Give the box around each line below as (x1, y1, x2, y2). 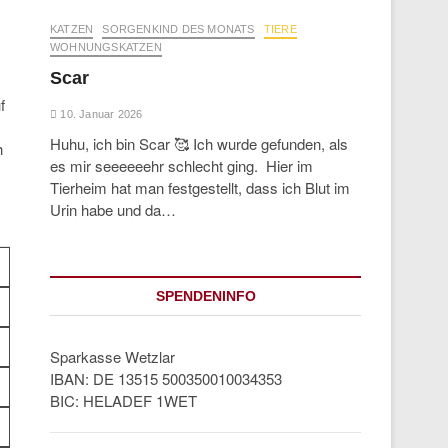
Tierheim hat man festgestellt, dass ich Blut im (50, 177, 350, 198)
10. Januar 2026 (57, 108, 143, 120)
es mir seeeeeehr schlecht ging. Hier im (50, 155, 313, 176)
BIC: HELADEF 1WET (50, 390, 197, 411)
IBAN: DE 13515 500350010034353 (50, 368, 282, 389)
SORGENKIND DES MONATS (102, 23, 255, 35)
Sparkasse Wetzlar (50, 346, 175, 367)
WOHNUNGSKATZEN (50, 41, 162, 53)
